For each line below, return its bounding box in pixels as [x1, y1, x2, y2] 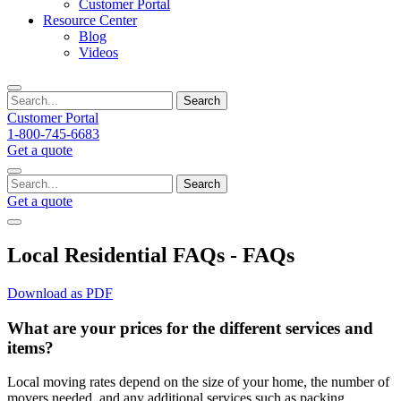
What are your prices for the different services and [7, 318, 373, 337]
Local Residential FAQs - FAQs [7, 243, 294, 267]
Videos [79, 45, 118, 60]
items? [7, 337, 54, 357]
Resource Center [43, 13, 137, 28]
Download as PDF [7, 285, 113, 301]
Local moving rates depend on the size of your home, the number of [7, 374, 389, 390]
